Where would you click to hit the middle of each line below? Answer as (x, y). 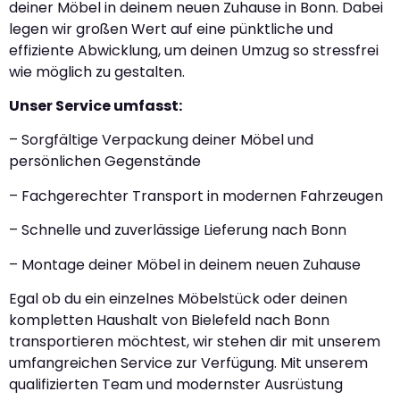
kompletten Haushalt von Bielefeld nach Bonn (169, 320)
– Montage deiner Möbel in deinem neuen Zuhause (185, 264)
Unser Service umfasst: (96, 105)
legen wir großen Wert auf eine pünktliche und (171, 29)
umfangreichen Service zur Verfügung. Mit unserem (188, 362)
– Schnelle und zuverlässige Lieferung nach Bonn (178, 230)
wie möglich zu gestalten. (97, 71)
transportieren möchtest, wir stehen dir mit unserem (195, 341)
